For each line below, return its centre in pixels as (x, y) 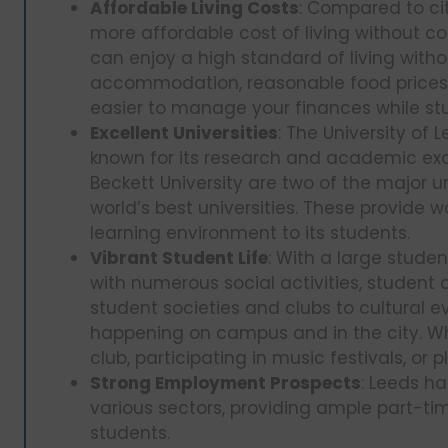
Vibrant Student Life (179, 257)
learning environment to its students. (252, 232)
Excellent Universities (184, 132)
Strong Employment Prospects (225, 382)
